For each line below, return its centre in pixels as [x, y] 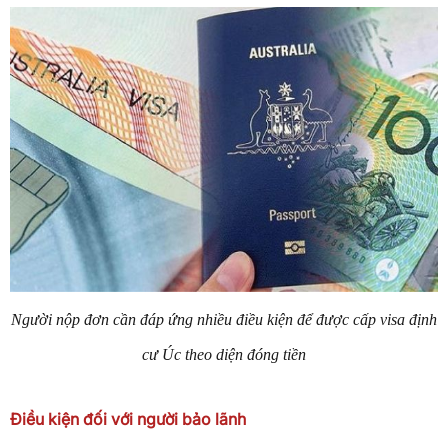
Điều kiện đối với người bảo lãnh [128, 419]
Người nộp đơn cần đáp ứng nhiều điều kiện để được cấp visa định [224, 320]
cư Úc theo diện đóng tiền [224, 355]
